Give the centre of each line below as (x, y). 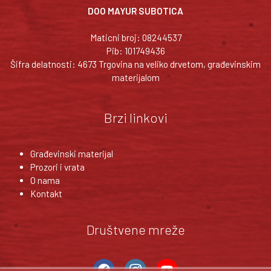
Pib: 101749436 (135, 51)
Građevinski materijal (72, 153)
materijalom (135, 78)
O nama (45, 180)
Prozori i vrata (57, 167)
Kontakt (46, 193)
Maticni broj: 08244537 (135, 38)
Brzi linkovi (135, 117)
